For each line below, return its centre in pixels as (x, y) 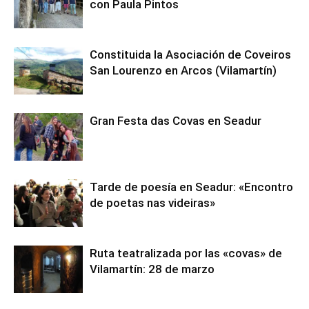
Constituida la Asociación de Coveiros (190, 55)
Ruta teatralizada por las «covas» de (186, 253)
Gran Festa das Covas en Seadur (176, 121)
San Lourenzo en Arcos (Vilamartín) (183, 71)
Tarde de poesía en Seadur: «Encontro (191, 187)
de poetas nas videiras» (152, 203)
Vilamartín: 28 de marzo (152, 269)
